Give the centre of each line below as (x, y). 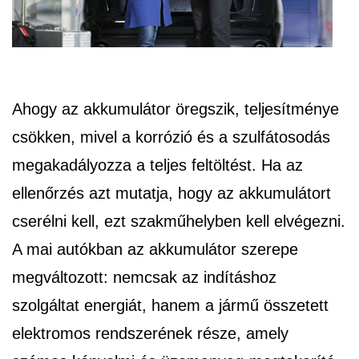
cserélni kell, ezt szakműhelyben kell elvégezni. (179, 222)
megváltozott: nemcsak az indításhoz (144, 278)
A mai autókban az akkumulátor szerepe (155, 250)
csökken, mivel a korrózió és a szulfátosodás (171, 137)
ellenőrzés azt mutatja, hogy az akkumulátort (171, 194)
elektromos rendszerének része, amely (150, 334)
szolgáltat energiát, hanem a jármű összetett (170, 306)
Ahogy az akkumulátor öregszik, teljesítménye (175, 109)
